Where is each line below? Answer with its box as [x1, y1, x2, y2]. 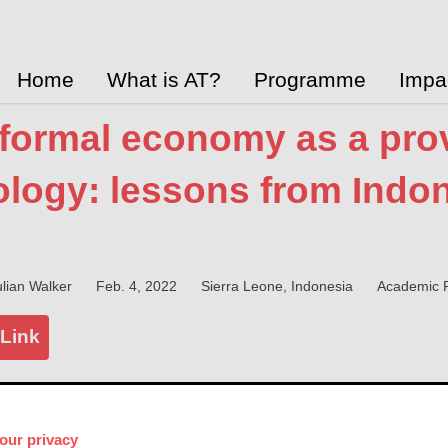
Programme [253, 67, 366, 91]
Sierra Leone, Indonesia [200, 278, 353, 295]
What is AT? [106, 67, 221, 91]
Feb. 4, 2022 [95, 278, 177, 295]
